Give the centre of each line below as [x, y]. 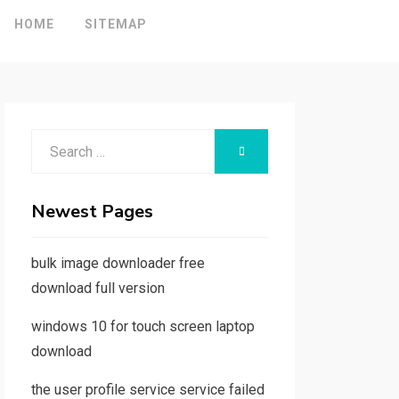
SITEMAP [115, 24]
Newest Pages [92, 212]
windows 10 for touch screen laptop [142, 326]
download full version [98, 288]
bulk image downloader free [118, 263]
